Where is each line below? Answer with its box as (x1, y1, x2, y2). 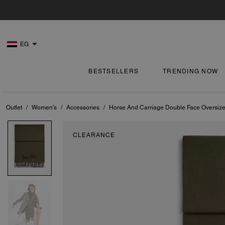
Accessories (66, 104, 99, 111)
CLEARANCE (73, 132, 115, 139)
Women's (32, 104, 57, 111)
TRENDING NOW (163, 68, 218, 75)
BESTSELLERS (88, 68, 139, 75)
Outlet (6, 104, 22, 111)
